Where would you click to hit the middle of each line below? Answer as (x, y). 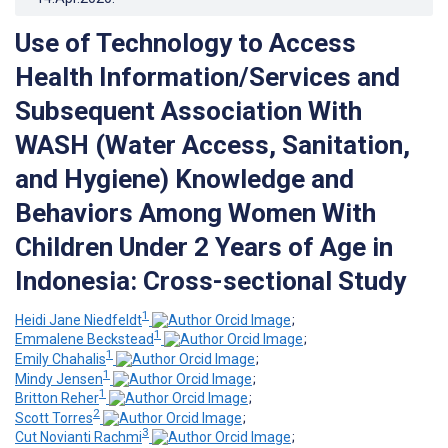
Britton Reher (57, 398)
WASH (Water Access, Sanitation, (212, 144)
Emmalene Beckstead (84, 339)
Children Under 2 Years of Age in (204, 246)
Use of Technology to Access (185, 42)
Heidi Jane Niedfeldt (78, 319)
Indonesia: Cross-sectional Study (210, 280)
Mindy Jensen (59, 378)
